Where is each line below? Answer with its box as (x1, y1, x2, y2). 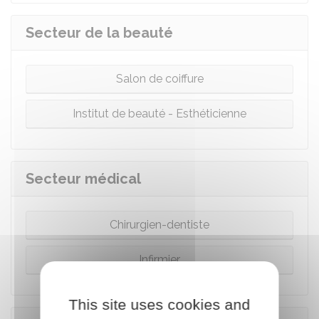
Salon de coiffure (115, 72, 204, 85)
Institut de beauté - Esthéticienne (73, 107, 246, 120)
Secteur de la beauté (26, 24, 173, 41)
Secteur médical (26, 170, 141, 187)
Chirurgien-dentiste (110, 218, 209, 231)
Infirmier (139, 253, 180, 266)
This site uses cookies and (68, 296, 251, 313)
